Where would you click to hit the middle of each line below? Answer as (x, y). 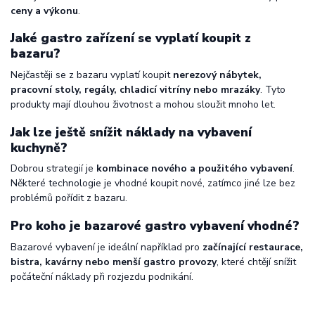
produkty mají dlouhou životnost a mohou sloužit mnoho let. (143, 105)
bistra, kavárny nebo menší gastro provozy (114, 262)
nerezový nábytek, (217, 75)
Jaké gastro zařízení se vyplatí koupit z (131, 38)
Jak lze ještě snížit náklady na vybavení (131, 132)
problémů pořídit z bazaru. (69, 198)
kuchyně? (39, 147)
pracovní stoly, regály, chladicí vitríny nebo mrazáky (135, 90)
